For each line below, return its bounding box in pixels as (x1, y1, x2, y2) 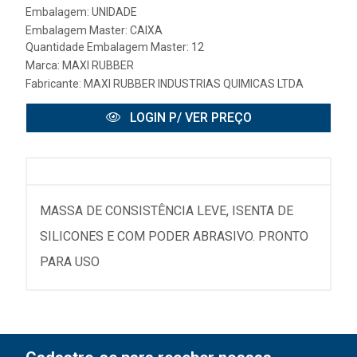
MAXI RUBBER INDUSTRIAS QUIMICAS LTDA (84, 77, 304, 91)
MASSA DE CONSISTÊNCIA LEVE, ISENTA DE (40, 203, 293, 219)
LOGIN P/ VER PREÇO (126, 110, 252, 126)
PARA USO (40, 254, 100, 270)
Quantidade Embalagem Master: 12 (25, 41, 204, 54)
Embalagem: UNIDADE (25, 6, 137, 19)
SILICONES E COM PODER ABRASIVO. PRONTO (40, 229, 308, 245)
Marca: (25, 59, 62, 73)
